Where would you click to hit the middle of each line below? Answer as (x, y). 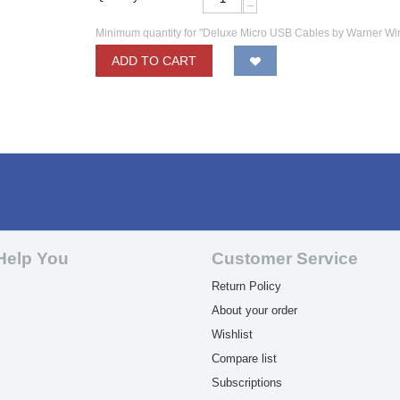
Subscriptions (246, 383)
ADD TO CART (154, 61)
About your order (254, 310)
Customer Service (284, 258)
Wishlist (232, 334)
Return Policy (246, 286)
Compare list (244, 358)
